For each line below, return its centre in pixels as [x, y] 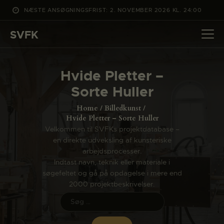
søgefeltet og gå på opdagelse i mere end [112, 173]
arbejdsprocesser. [112, 151]
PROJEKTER [71, 85]
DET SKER [66, 69]
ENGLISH [63, 149]
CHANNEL [66, 101]
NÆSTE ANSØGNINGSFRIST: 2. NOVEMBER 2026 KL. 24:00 [113, 10]
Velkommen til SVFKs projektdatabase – [112, 129]
